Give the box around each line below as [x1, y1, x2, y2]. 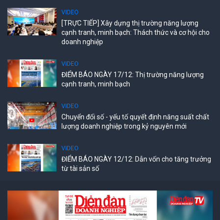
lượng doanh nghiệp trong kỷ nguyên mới [61, 122, 187, 130]
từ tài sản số [61, 165, 99, 172]
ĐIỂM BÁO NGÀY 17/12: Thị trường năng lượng [61, 71, 204, 79]
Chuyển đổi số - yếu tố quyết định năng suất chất [61, 113, 209, 121]
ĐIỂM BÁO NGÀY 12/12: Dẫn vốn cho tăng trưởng [61, 155, 211, 163]
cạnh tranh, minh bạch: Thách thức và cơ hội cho [61, 28, 210, 36]
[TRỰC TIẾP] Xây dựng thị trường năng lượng [61, 19, 198, 27]
